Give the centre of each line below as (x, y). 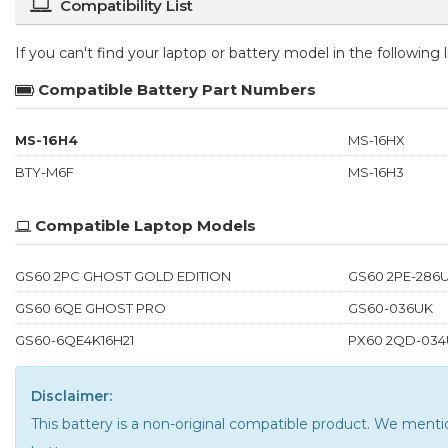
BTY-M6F (44, 171)
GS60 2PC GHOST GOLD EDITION (123, 275)
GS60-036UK (390, 307)
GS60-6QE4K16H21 (74, 339)
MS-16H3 (375, 171)
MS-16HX (376, 139)
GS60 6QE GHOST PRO (90, 307)
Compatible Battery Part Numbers (177, 89)
